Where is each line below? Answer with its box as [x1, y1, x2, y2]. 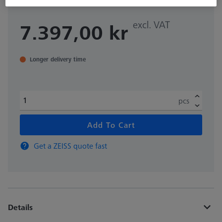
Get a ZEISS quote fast [34, 140, 107, 151]
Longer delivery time [30, 55, 86, 64]
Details [8, 201, 33, 213]
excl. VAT [133, 18, 170, 32]
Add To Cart [87, 119, 135, 130]
